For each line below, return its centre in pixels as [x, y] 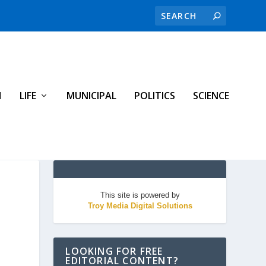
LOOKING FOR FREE [114, 251]
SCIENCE [211, 96]
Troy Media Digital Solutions [140, 205]
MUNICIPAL [91, 96]
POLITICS [155, 96]
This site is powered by [140, 195]
